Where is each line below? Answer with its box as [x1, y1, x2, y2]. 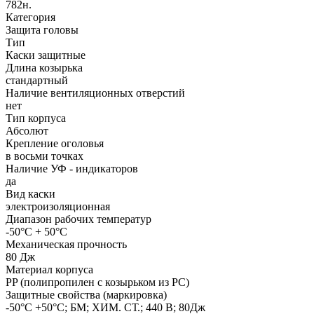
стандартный [6, 74, 68, 86]
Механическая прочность [6, 238, 127, 250]
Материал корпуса [6, 263, 93, 275]
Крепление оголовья [6, 137, 104, 149]
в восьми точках [6, 149, 83, 162]
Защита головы [6, 23, 78, 36]
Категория [6, 11, 55, 23]
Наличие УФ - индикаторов [6, 162, 138, 175]
